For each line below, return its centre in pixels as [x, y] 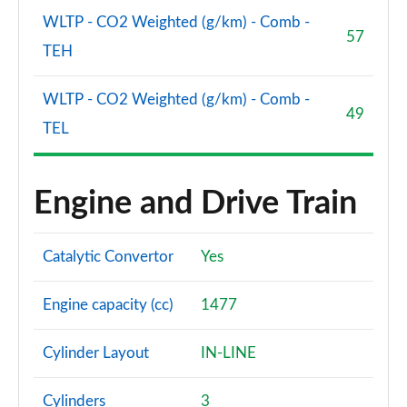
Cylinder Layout [96, 353]
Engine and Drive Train [195, 203]
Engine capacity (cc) [108, 305]
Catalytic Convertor [108, 257]
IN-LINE [228, 353]
